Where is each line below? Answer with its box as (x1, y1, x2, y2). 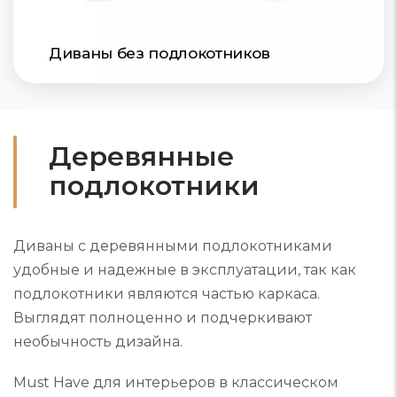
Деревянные (49, 140, 234, 174)
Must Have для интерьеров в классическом (13, 374, 339, 392)
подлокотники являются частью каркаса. (13, 285, 320, 303)
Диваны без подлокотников (49, 44, 270, 63)
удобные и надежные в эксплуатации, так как (13, 261, 356, 279)
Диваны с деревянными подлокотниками (13, 237, 332, 255)
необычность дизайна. (13, 333, 186, 351)
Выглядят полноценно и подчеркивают (13, 309, 312, 327)
